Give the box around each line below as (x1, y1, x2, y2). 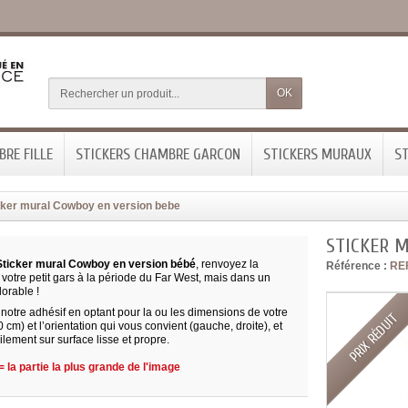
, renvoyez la (196, 258, 260, 271)
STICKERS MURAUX (263, 146, 372, 164)
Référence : (326, 260, 388, 273)
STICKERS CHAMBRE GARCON (76, 146, 240, 164)
